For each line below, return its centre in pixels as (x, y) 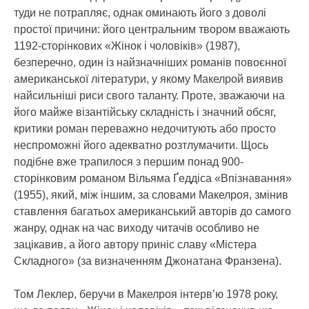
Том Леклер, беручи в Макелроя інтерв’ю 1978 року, (146, 294)
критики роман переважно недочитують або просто (145, 129)
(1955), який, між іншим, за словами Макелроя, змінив (151, 195)
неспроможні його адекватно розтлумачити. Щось (141, 145)
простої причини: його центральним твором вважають (152, 29)
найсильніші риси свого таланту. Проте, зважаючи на (149, 96)
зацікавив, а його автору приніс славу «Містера (135, 245)
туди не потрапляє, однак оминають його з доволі (140, 13)
